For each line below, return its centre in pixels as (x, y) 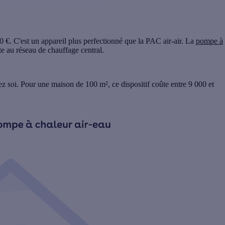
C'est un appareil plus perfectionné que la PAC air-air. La (105, 41)
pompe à (209, 41)
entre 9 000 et (192, 84)
